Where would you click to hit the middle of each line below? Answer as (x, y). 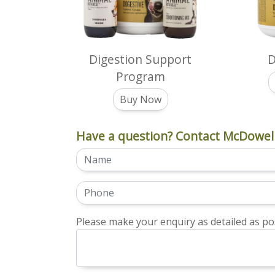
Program (140, 77)
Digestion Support (141, 60)
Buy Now (140, 100)
